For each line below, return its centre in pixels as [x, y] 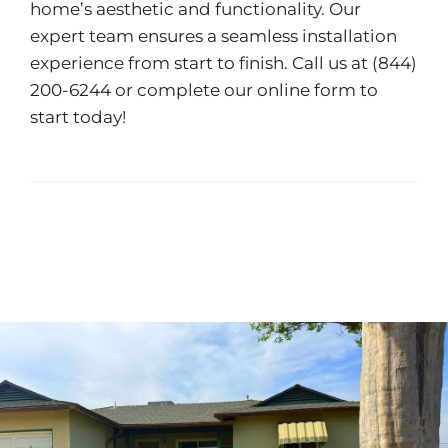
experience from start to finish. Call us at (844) [223, 63]
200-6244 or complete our [143, 90]
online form [306, 90]
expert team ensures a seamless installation [213, 36]
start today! [77, 117]
